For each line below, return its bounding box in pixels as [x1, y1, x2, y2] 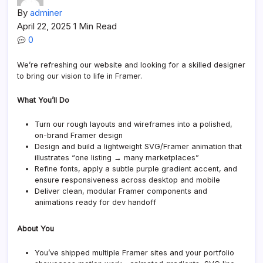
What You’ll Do [17, 95, 69, 104]
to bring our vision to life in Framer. [17, 71, 142, 80]
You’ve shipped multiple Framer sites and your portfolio [35, 248, 234, 257]
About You [17, 224, 54, 233]
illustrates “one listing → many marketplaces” [35, 153, 199, 162]
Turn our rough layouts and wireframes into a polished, [35, 119, 232, 129]
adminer [30, 6, 62, 18]
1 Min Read [73, 20, 117, 32]
